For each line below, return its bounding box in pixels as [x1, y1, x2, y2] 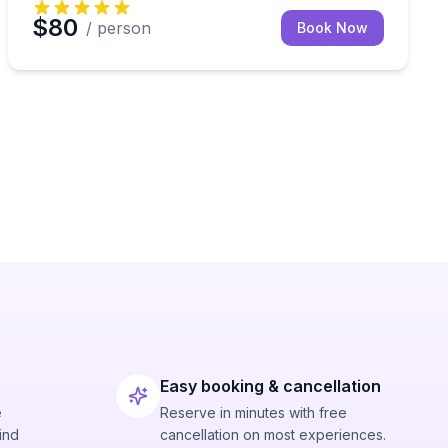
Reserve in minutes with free [160, 404, 347, 421]
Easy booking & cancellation [160, 376, 381, 396]
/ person [86, 18, 151, 38]
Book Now [297, 19, 368, 36]
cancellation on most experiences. [160, 426, 386, 443]
